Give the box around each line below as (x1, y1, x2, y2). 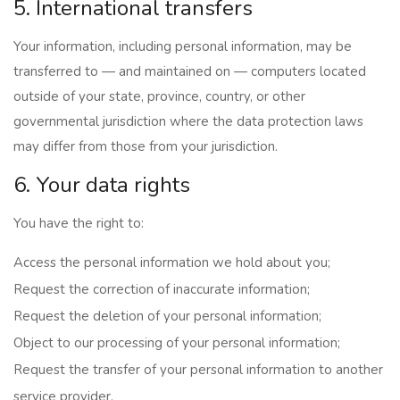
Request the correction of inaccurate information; (13, 280, 310, 298)
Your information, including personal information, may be (13, 37, 352, 55)
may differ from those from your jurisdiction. (13, 137, 278, 155)
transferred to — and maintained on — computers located (13, 62, 366, 80)
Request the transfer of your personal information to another (13, 361, 383, 379)
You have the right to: (13, 214, 144, 232)
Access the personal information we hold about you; (13, 254, 330, 271)
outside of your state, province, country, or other (13, 87, 305, 105)
